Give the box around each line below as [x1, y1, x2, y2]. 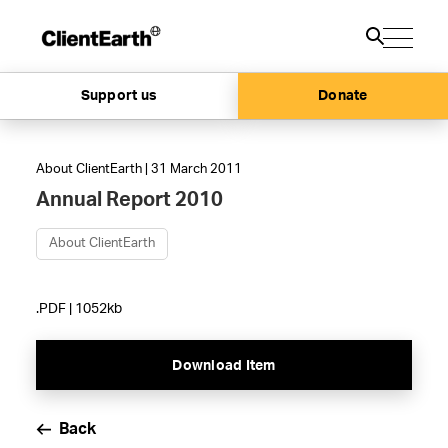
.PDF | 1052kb [35, 302, 122, 316]
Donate [318, 89, 368, 104]
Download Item [172, 359, 276, 373]
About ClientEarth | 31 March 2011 [35, 163, 242, 176]
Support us [80, 89, 157, 104]
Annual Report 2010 [35, 190, 223, 210]
